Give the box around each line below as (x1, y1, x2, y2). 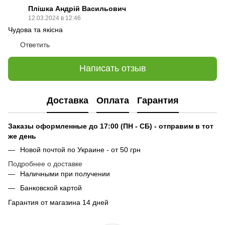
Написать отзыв (79, 63, 146, 74)
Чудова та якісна (8, 25, 63, 34)
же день (8, 132, 36, 140)
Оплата (96, 95, 129, 106)
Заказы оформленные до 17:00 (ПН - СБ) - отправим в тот (8, 122, 213, 130)
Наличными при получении (20, 169, 110, 178)
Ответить (20, 40, 50, 49)
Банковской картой (20, 184, 82, 192)
